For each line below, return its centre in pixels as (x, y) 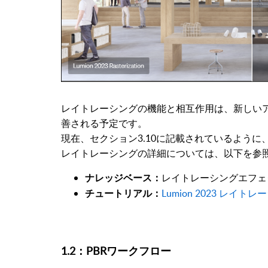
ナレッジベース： (123, 178)
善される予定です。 (104, 123)
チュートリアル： (123, 194)
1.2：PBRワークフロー (116, 250)
